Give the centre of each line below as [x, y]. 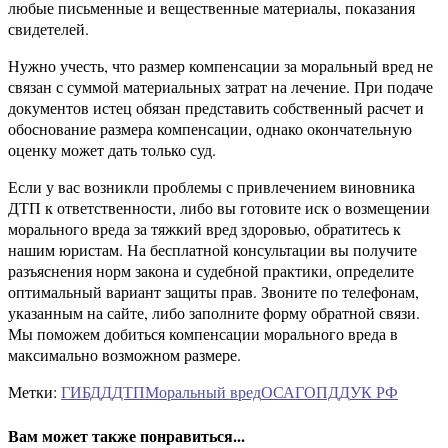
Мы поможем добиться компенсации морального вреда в [203, 334]
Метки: [32, 392]
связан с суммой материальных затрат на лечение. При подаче [220, 87]
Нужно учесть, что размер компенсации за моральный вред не [220, 66]
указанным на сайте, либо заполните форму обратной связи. [214, 313]
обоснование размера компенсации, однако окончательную [210, 129]
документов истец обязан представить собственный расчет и [216, 108]
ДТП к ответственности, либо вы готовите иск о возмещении [219, 208]
